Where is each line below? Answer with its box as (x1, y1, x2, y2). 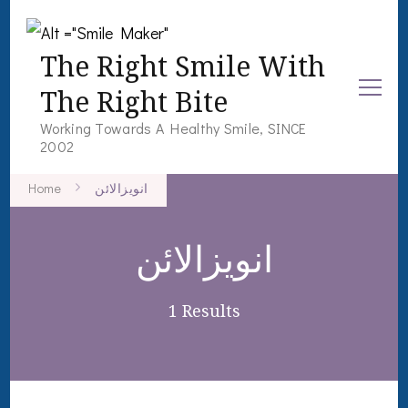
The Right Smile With (40, 47, 325, 85)
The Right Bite (40, 83, 228, 120)
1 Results (168, 300, 240, 321)
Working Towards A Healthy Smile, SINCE (40, 118, 307, 138)
